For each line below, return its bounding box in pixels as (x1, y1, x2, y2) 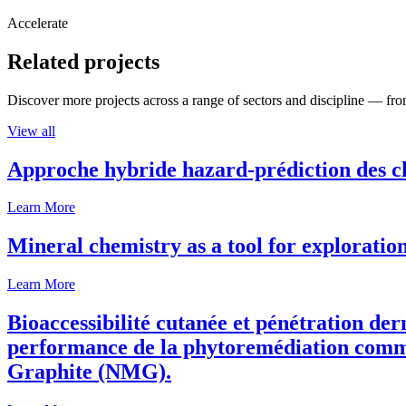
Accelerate (7, 14, 68, 31)
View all (7, 122, 55, 139)
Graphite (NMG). (7, 360, 171, 384)
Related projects (7, 49, 159, 73)
